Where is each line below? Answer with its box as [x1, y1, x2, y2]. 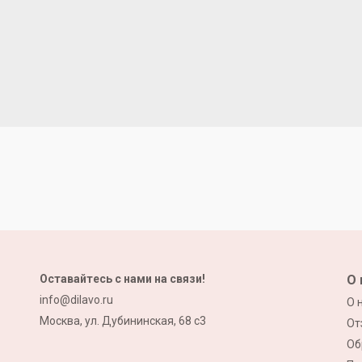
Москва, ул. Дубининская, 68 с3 [40, 314, 206, 327]
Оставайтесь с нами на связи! [40, 272, 205, 285]
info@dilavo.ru [40, 293, 113, 306]
